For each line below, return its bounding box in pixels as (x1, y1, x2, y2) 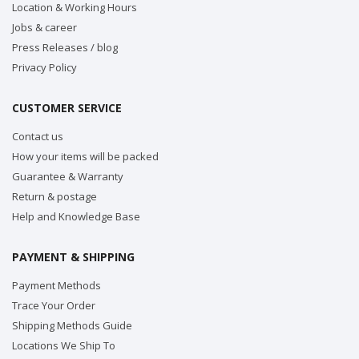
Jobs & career (12, 20, 77, 35)
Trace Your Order (12, 298, 95, 313)
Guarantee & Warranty (12, 169, 123, 184)
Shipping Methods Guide (12, 318, 132, 333)
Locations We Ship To (12, 338, 115, 353)
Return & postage (12, 189, 97, 204)
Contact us (12, 129, 63, 144)
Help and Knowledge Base (12, 209, 140, 224)
